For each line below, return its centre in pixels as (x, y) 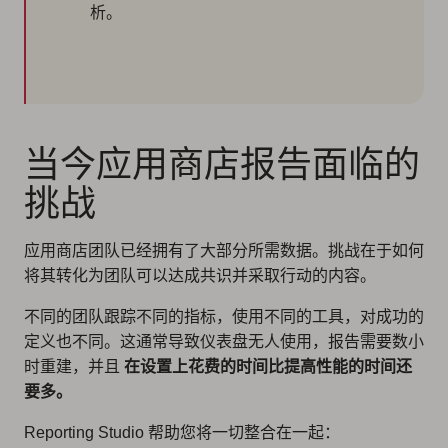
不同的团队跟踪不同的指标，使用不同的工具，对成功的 (224, 317)
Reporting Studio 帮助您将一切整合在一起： (182, 433)
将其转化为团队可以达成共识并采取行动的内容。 (200, 276)
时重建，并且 (74, 367)
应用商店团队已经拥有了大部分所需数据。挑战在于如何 (224, 251)
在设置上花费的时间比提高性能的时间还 (268, 367)
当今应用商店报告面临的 (222, 163)
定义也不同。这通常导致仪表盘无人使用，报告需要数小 (224, 342)
